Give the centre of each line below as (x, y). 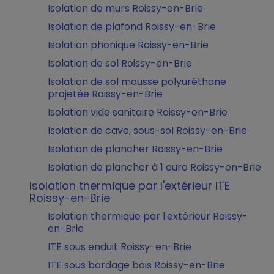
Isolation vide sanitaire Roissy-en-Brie (138, 112)
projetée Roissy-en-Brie (105, 94)
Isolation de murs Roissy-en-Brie (125, 8)
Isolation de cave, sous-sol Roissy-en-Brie (147, 131)
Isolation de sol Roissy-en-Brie (120, 63)
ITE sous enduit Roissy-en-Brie (120, 247)
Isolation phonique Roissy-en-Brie (128, 45)
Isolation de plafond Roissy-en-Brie (132, 27)
